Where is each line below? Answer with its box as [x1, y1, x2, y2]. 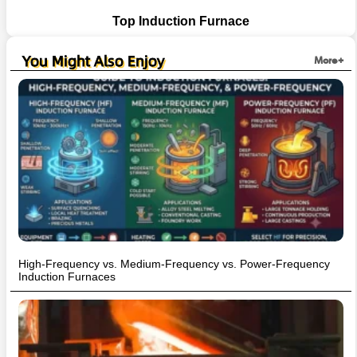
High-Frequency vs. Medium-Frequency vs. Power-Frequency [18, 257, 330, 270]
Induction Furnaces [18, 269, 116, 283]
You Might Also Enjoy [22, 50, 164, 71]
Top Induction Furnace [112, 14, 249, 28]
